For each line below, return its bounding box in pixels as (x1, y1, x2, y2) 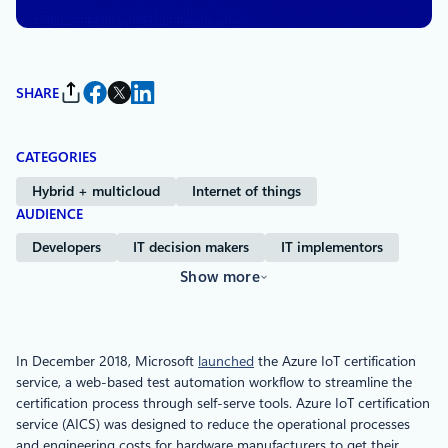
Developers (32, 239, 101, 256)
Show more (180, 268, 260, 287)
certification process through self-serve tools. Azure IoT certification (16, 394, 430, 411)
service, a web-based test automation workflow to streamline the (16, 373, 412, 390)
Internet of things (192, 182, 301, 199)
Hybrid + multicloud (32, 182, 160, 199)
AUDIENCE (16, 205, 83, 222)
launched (198, 352, 254, 369)
